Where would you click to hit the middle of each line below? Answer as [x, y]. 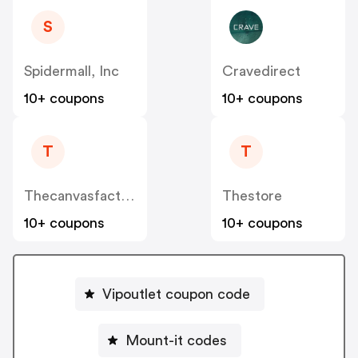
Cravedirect [261, 72]
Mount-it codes [176, 340]
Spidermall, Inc [72, 72]
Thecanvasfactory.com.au [127, 196]
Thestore [252, 196]
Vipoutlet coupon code [176, 294]
